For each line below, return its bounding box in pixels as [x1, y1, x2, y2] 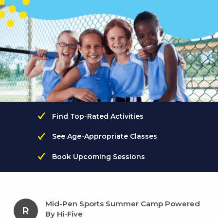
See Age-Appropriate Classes [52, 132, 158, 141]
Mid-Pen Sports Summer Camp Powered [45, 199, 200, 208]
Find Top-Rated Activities [52, 112, 144, 121]
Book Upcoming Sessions [52, 152, 145, 161]
